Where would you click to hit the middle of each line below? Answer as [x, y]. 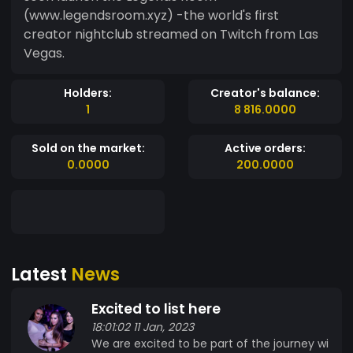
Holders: [88, 93]
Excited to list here [156, 308]
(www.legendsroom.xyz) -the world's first [151, 15]
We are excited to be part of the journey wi [210, 343]
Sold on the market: [88, 148]
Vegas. [44, 53]
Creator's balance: [265, 93]
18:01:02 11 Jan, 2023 [143, 327]
